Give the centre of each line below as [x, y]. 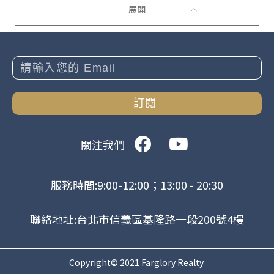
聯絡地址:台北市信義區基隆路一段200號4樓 [137, 219]
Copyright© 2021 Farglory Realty [136, 263]
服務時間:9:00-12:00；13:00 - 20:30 [137, 185]
